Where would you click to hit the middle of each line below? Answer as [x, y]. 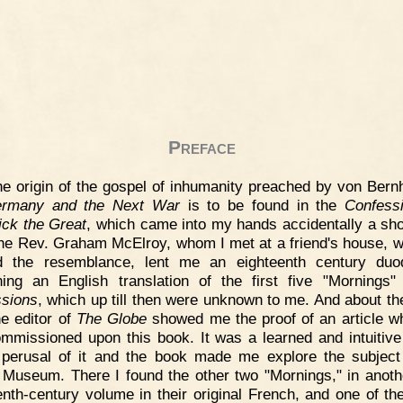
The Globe [112, 318]
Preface [201, 147]
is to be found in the [262, 205]
